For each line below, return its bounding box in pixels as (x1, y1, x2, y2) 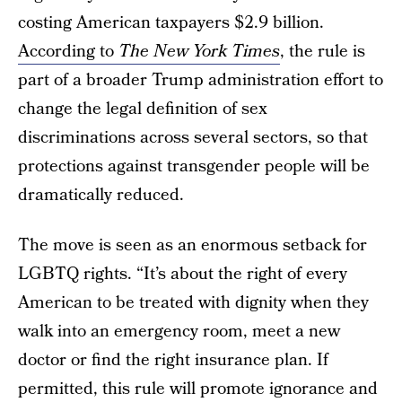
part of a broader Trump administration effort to (18, 68, 383, 92)
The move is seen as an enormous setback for (18, 233, 367, 258)
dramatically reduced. (18, 183, 184, 207)
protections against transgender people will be (18, 154, 370, 179)
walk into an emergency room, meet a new (18, 319, 340, 344)
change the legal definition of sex (18, 97, 267, 121)
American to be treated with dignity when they (18, 291, 369, 315)
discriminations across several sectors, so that (18, 126, 368, 150)
